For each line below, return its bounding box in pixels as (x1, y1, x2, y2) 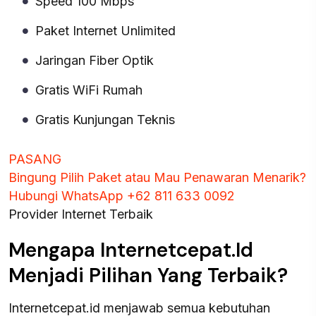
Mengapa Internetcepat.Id (8, 237, 253, 263)
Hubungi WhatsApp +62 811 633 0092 (8, 188, 235, 203)
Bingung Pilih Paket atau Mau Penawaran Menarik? (8, 170, 306, 185)
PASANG (8, 152, 61, 166)
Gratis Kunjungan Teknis (35, 112, 175, 127)
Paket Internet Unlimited (35, 23, 176, 38)
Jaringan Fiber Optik (35, 53, 154, 68)
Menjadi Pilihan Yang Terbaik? (8, 262, 288, 288)
